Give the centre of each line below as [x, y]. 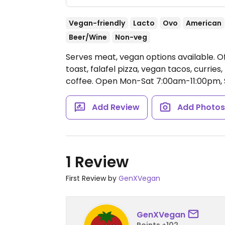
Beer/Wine [88, 37]
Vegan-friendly [97, 23]
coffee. [81, 81]
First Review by [92, 178]
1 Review [97, 162]
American [204, 23]
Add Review [116, 107]
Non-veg [131, 37]
